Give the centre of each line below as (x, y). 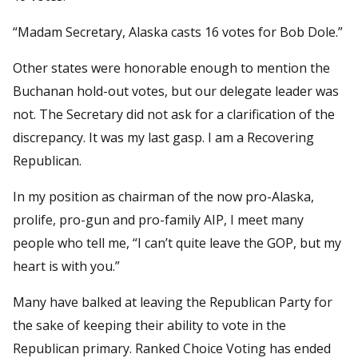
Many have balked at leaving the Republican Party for (173, 302)
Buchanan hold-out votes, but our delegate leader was (176, 91)
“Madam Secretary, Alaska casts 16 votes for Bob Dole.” (178, 32)
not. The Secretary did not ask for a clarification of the (174, 114)
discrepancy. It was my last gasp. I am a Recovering (163, 137)
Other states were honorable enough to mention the (171, 68)
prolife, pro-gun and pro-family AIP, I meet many (158, 219)
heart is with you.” (66, 266)
